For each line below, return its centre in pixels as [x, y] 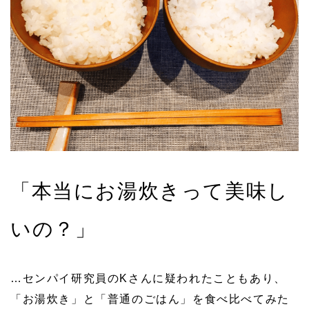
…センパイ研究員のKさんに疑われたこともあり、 [148, 278]
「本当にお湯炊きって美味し [150, 190]
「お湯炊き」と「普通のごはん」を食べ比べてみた [150, 299]
